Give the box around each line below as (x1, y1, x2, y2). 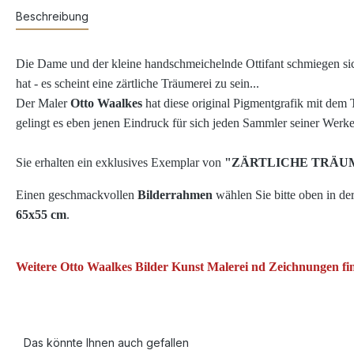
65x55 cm (16, 208, 66, 222)
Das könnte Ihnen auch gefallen (24, 336, 189, 350)
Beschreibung (16, 9, 88, 24)
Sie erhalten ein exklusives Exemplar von (16, 156, 224, 170)
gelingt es (16, 116, 63, 130)
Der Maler (16, 96, 70, 111)
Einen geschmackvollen (16, 188, 137, 202)
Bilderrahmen (137, 188, 216, 202)
